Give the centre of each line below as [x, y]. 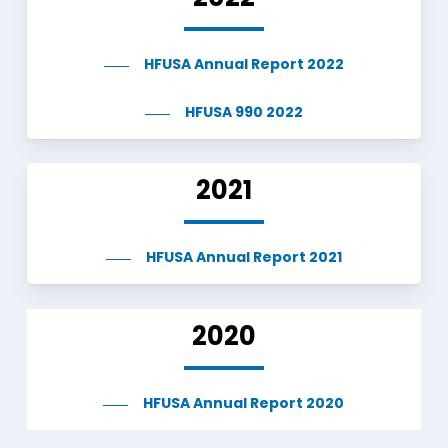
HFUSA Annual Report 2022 [243, 65]
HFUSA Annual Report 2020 [244, 404]
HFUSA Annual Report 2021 [243, 258]
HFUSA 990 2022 [243, 113]
